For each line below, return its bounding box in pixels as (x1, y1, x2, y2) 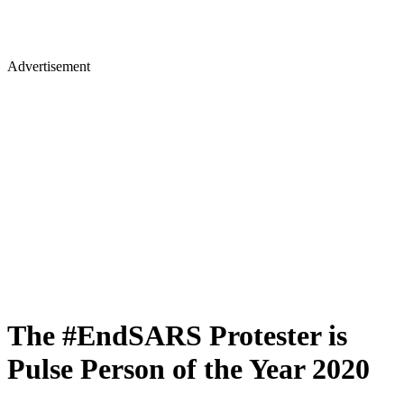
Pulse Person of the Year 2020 (7, 353, 370, 386)
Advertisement (7, 59, 90, 74)
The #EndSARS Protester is (7, 319, 347, 353)
